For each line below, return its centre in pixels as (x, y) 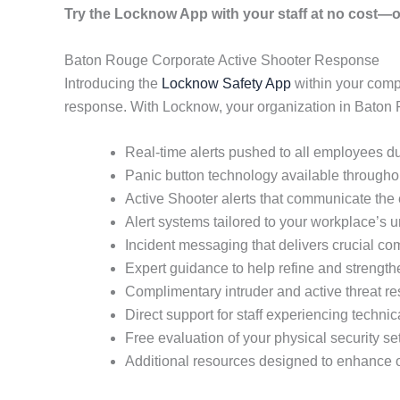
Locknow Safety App (226, 83)
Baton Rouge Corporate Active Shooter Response (222, 60)
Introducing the (113, 83)
